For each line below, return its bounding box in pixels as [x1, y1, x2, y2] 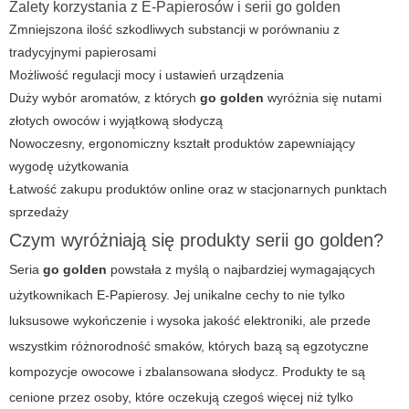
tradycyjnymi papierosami [9, 45, 156, 60]
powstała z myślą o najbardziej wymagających [107, 262, 375, 278]
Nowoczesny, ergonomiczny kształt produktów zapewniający [9, 136, 355, 152]
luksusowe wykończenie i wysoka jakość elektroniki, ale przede [9, 313, 371, 329]
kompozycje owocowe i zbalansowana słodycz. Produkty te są [9, 364, 365, 380]
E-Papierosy [97, 288, 166, 303]
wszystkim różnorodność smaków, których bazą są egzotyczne [9, 339, 369, 354]
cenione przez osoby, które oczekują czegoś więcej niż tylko [9, 390, 353, 405]
